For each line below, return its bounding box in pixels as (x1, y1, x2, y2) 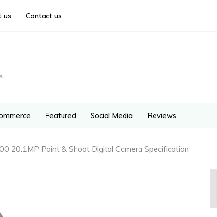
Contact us (26, 11, 62, 20)
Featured (45, 110, 76, 120)
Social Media (91, 110, 133, 120)
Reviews (147, 110, 176, 120)
